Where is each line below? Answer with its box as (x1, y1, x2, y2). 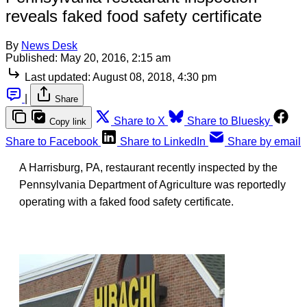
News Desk (21, 39, 77, 51)
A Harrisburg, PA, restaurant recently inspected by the (19, 161, 278, 173)
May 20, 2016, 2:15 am (60, 51, 171, 64)
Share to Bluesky (187, 114, 270, 127)
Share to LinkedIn (120, 135, 206, 147)
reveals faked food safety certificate (5, 6, 262, 25)
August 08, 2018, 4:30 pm (93, 71, 217, 83)
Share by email (228, 135, 301, 147)
